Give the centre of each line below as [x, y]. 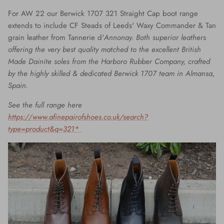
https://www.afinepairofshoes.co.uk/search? [78, 117]
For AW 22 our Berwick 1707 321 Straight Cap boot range [103, 13]
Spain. [18, 85]
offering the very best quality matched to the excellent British [104, 49]
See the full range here [45, 105]
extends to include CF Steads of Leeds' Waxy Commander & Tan [112, 25]
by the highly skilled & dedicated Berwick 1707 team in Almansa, [111, 73]
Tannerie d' [86, 37]
